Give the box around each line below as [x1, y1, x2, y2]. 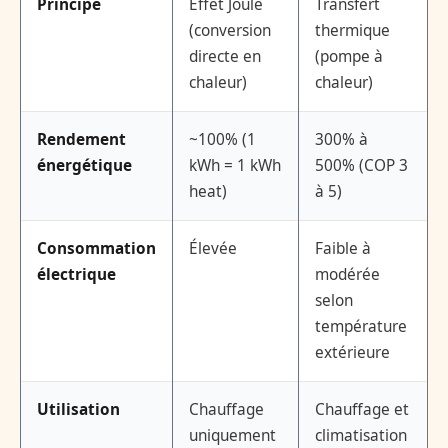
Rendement [37, 129, 126, 151]
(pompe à [315, 46, 383, 68]
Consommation [37, 238, 156, 260]
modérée [315, 264, 380, 286]
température [315, 316, 407, 338]
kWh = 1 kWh [189, 155, 281, 177]
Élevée [189, 238, 237, 260]
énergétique [37, 155, 132, 177]
